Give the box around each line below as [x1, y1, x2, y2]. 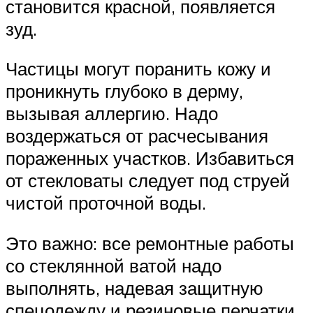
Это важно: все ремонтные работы [6, 231, 294, 254]
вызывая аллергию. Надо [6, 102, 218, 125]
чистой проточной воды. [6, 191, 206, 214]
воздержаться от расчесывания [6, 124, 268, 147]
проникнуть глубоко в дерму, [6, 80, 243, 103]
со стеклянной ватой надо [6, 254, 221, 277]
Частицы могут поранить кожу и [6, 57, 271, 80]
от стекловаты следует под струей [6, 169, 290, 192]
